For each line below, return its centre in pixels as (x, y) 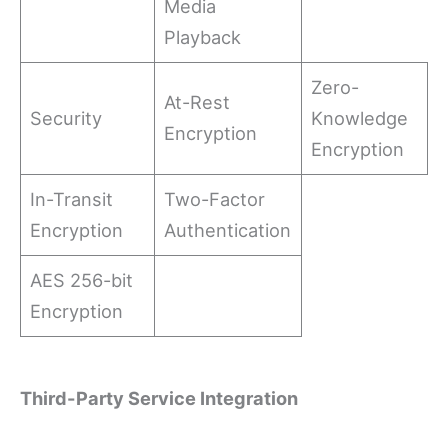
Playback (203, 37)
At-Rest (197, 102)
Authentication (228, 230)
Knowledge (360, 118)
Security (66, 118)
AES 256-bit (82, 280)
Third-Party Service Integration (159, 398)
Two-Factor (215, 199)
